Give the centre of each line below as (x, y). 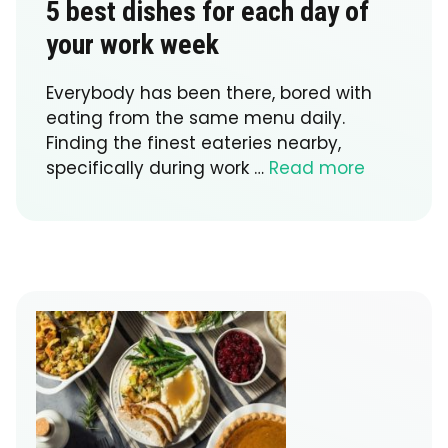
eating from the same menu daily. (195, 118)
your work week (132, 45)
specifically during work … (157, 168)
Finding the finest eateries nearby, (193, 143)
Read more (317, 168)
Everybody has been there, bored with (209, 93)
